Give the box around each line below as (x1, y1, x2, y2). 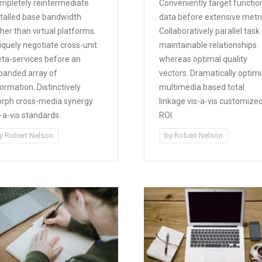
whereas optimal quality (158, 54, 247, 64)
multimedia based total (158, 82, 244, 92)
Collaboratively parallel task (158, 26, 260, 36)
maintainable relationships (158, 40, 257, 50)
